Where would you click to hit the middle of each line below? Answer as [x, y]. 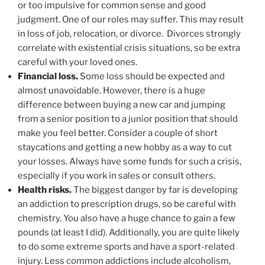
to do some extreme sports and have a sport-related [126, 247]
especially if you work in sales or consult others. [117, 176]
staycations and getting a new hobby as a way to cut [125, 148]
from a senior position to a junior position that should [128, 119]
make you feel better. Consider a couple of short [118, 133]
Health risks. [46, 190]
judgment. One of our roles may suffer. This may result [131, 20]
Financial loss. [48, 77]
